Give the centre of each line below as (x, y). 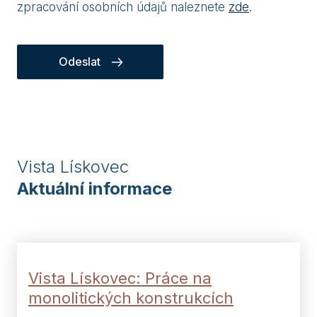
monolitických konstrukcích (131, 298)
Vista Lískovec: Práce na (120, 278)
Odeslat (79, 62)
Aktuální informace (94, 189)
